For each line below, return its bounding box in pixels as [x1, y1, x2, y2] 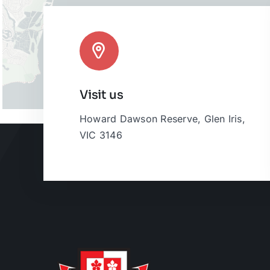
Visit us [80, 87, 124, 103]
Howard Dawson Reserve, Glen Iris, [80, 113, 245, 125]
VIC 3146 [80, 129, 122, 142]
